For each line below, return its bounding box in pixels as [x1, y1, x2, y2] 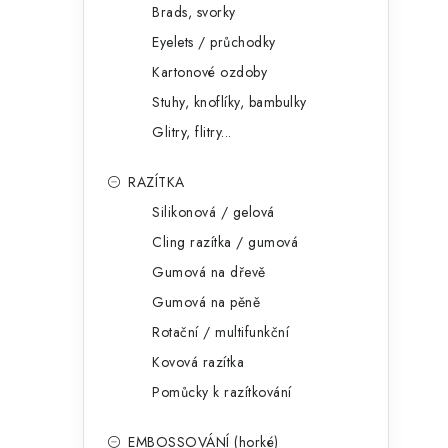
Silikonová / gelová [152, 202, 275, 223]
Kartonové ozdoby [152, 62, 267, 83]
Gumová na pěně [152, 292, 260, 313]
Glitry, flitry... [152, 122, 232, 143]
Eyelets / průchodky [152, 32, 276, 53]
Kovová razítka [152, 352, 244, 373]
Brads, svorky [152, 2, 236, 23]
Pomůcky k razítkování [152, 382, 292, 403]
